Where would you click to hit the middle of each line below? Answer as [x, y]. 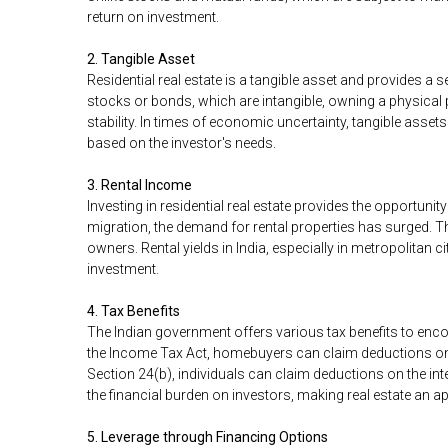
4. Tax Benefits [133, 311]
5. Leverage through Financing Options [207, 437]
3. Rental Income [139, 185]
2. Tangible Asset [141, 59]
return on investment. [153, 17]
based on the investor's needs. [181, 143]
